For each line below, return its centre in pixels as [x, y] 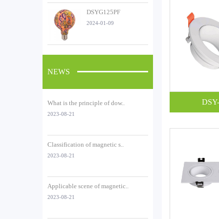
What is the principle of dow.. [86, 103]
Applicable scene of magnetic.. [88, 186]
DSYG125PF [103, 12]
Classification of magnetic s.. [86, 144]
